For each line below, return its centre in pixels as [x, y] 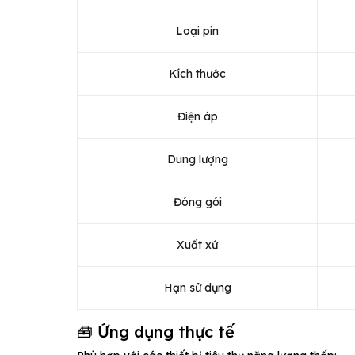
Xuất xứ [197, 244]
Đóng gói [197, 202]
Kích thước [197, 73]
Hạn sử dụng [197, 287]
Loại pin [197, 31]
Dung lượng [197, 159]
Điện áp [197, 116]
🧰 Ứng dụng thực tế [156, 331]
